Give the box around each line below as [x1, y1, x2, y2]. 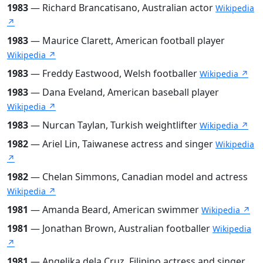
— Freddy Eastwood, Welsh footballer [28, 66, 200, 80]
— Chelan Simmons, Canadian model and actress [28, 170, 248, 183]
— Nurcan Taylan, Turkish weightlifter [28, 118, 200, 131]
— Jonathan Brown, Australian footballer [28, 221, 213, 235]
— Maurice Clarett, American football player [28, 33, 225, 47]
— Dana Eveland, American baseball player [28, 85, 219, 99]
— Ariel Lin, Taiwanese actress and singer [28, 137, 215, 150]
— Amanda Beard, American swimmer [28, 203, 201, 216]
